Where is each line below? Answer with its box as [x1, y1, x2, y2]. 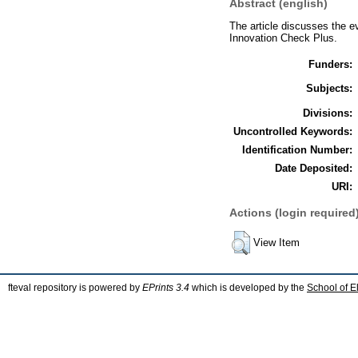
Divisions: [303, 106, 352, 119]
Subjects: [306, 82, 352, 94]
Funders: [308, 58, 352, 70]
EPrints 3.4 [142, 283, 189, 293]
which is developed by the [189, 283, 307, 293]
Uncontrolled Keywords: [233, 125, 352, 137]
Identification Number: [242, 143, 352, 156]
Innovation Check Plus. [229, 31, 337, 44]
